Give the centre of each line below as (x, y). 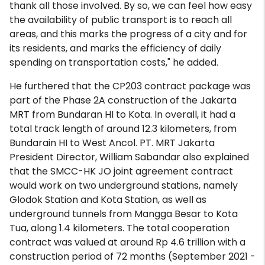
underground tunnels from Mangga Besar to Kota (124, 214)
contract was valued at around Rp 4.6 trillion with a (127, 242)
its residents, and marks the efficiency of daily (115, 48)
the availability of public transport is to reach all (121, 20)
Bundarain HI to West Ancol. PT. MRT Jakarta (112, 143)
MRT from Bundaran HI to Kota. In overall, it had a (122, 114)
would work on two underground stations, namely (124, 185)
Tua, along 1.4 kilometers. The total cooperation (119, 228)
